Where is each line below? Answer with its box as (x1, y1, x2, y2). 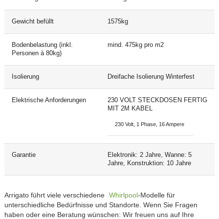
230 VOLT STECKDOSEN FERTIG (107, 96, 207, 104)
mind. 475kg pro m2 (107, 41, 164, 48)
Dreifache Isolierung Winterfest (107, 73, 195, 80)
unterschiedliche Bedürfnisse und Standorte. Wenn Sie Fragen (4, 200, 197, 209)
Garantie (11, 151, 36, 158)
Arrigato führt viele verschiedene (4, 191, 107, 199)
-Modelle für (137, 191, 175, 199)
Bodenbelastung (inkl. (11, 41, 73, 48)
